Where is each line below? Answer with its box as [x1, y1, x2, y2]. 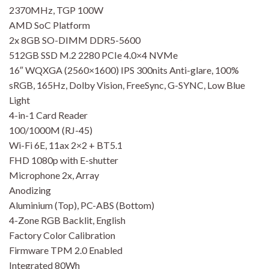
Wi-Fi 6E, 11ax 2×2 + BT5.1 [9, 139, 122, 151]
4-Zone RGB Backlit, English [9, 214, 125, 226]
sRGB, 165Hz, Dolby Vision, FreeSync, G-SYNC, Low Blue [9, 79, 245, 91]
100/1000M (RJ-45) [9, 124, 92, 136]
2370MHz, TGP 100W [9, 4, 103, 16]
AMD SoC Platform [9, 19, 90, 31]
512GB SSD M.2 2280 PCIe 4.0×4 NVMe [9, 49, 178, 61]
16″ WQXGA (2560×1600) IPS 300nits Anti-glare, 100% [9, 64, 239, 76]
